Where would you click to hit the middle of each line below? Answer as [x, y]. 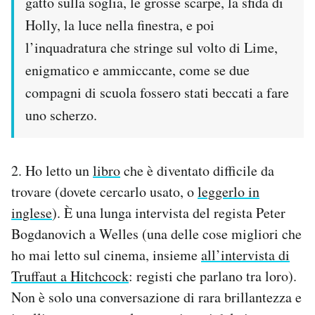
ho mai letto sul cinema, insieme [106, 255]
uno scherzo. [61, 115]
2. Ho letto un [52, 171]
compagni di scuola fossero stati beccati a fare [157, 93]
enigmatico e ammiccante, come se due [137, 70]
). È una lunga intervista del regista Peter [169, 213]
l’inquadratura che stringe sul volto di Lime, [152, 48]
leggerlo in [229, 192]
